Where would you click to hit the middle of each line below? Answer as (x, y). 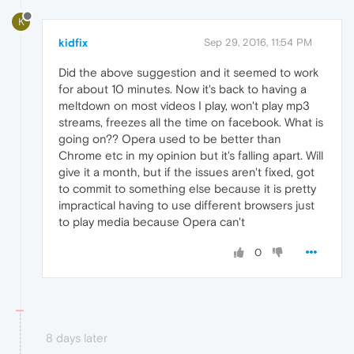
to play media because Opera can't (152, 222)
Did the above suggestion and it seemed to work (188, 73)
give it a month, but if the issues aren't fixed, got (186, 172)
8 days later (77, 338)
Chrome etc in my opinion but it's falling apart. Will (191, 156)
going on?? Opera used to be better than (170, 139)
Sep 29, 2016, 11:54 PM (258, 43)
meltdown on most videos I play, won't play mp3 (184, 106)
